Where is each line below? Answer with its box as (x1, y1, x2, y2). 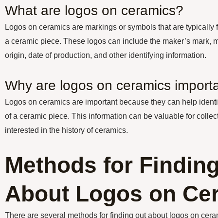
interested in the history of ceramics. (5, 126, 128, 134)
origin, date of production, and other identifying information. (5, 51, 206, 59)
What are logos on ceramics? (5, 3, 183, 18)
